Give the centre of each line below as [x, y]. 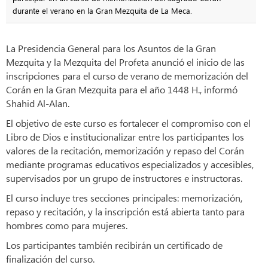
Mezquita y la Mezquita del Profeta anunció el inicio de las [125, 62]
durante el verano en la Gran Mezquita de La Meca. [102, 10]
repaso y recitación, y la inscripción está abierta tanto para [125, 212]
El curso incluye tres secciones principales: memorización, [124, 198]
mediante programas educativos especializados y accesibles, [130, 165]
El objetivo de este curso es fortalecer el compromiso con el [128, 123]
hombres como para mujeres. [67, 226]
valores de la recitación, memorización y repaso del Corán [125, 151]
